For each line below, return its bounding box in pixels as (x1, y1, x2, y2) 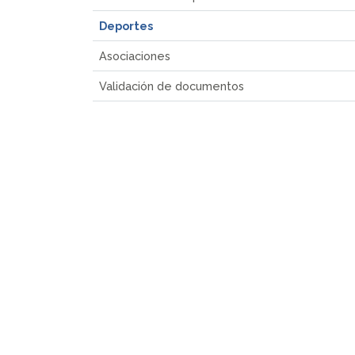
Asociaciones (99, 48, 170, 63)
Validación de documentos (99, 78, 244, 93)
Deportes (99, 18, 153, 32)
